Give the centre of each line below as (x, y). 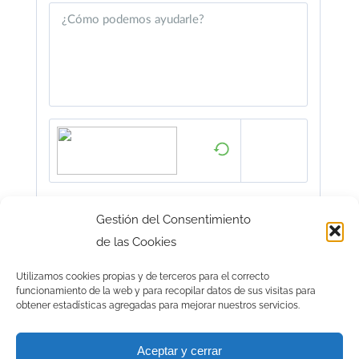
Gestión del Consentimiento (173, 220)
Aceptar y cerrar (179, 350)
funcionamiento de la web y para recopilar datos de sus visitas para (166, 291)
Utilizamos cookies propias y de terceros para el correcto (143, 276)
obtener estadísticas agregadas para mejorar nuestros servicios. (158, 305)
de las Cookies (136, 242)
